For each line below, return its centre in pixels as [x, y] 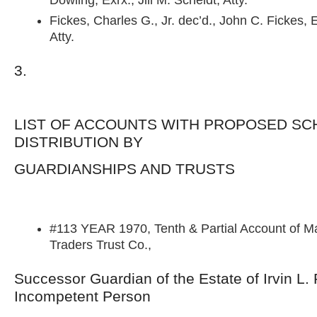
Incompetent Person [82, 296]
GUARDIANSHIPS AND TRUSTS [125, 169]
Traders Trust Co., [100, 245]
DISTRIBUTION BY [79, 142]
